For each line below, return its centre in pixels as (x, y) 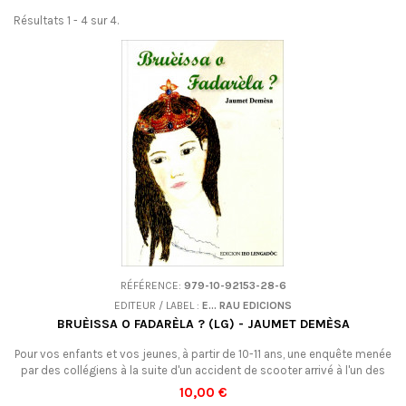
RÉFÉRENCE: (152, 285)
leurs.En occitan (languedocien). (203, 387)
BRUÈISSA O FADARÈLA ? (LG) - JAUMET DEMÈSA (203, 324)
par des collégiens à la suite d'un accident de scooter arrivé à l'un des (203, 370)
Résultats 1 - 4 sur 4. (66, 20)
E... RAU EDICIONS (247, 305)
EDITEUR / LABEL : (158, 305)
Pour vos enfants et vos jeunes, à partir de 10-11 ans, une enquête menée (203, 354)
